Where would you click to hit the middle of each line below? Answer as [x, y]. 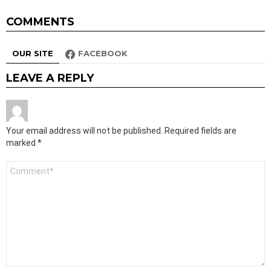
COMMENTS [40, 22]
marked [22, 143]
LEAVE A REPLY [50, 78]
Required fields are [201, 131]
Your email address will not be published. [84, 131]
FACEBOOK [103, 54]
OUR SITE [33, 54]
